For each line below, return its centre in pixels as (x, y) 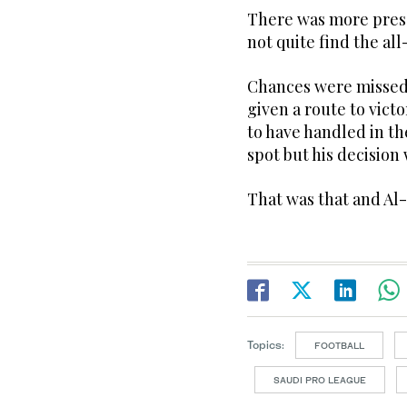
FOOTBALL (339, 346)
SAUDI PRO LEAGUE (320, 380)
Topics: (266, 345)
